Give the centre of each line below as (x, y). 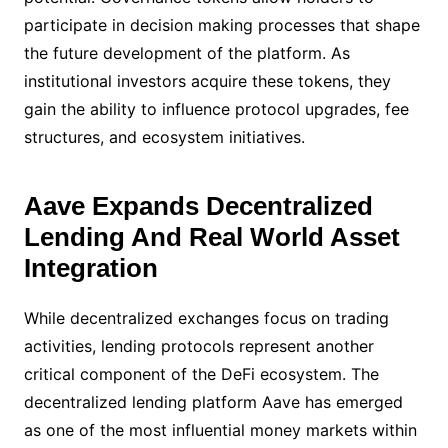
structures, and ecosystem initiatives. (164, 137)
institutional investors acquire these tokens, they (207, 81)
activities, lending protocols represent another (198, 346)
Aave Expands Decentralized (198, 206)
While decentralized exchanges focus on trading (206, 318)
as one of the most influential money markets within (220, 430)
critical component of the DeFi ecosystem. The (201, 374)
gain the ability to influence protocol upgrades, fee (216, 109)
